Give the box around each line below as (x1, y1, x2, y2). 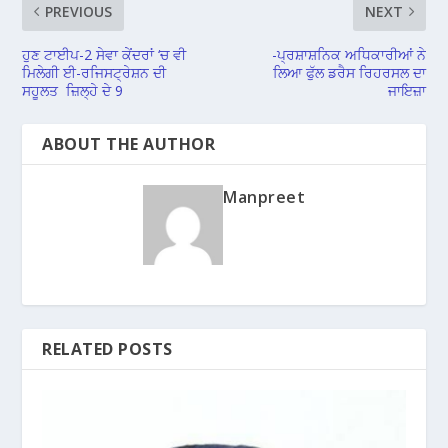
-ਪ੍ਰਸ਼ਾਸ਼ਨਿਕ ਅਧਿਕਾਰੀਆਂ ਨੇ (271, 44, 426, 64)
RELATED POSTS (42, 337, 173, 360)
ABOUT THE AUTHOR (42, 132, 216, 155)
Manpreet (223, 185, 305, 208)
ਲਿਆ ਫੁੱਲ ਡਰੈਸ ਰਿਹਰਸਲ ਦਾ (272, 62, 426, 82)
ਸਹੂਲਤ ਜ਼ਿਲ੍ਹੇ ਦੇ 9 (22, 80, 124, 100)
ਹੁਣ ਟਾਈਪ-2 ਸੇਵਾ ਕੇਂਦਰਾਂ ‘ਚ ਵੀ (22, 44, 187, 64)
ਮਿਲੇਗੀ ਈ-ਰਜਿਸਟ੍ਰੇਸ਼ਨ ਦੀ (22, 62, 167, 82)
